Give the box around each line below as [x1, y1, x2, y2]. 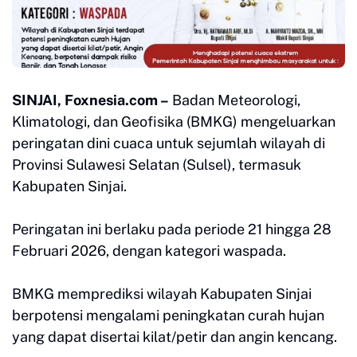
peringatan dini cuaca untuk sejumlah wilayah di [12, 135, 325, 152]
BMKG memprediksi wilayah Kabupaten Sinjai [12, 285, 312, 303]
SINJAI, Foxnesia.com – [12, 92, 169, 109]
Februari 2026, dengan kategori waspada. [12, 242, 286, 260]
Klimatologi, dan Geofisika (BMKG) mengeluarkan [12, 113, 335, 131]
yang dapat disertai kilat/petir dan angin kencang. [12, 328, 340, 346]
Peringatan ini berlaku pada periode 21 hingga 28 [12, 221, 331, 238]
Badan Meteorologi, [169, 92, 300, 109]
